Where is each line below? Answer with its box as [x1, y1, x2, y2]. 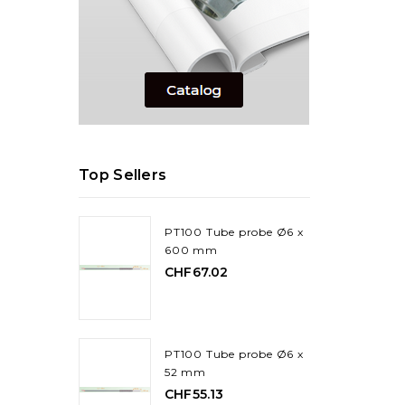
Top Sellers [79, 165, 167, 184]
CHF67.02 [165, 263, 229, 280]
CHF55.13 [165, 385, 224, 402]
